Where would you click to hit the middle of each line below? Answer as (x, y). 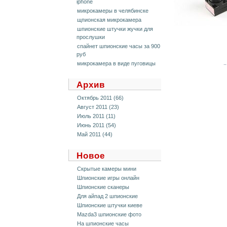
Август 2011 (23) (98, 107)
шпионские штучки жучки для (115, 29)
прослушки (91, 37)
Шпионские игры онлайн (108, 178)
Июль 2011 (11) (96, 116)
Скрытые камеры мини (107, 169)
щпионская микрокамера (109, 20)
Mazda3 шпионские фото (109, 214)
